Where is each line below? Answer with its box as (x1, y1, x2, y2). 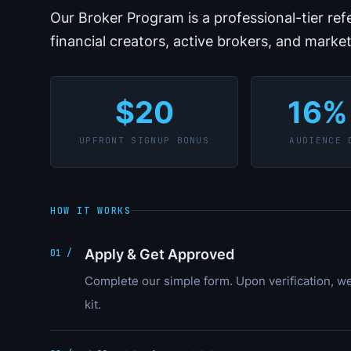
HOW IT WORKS (50, 204, 132, 217)
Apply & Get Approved (85, 246, 234, 263)
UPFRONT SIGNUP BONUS (78, 134, 210, 146)
